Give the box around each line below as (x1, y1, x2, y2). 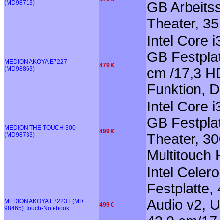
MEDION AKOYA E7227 (4, 58, 67, 65)
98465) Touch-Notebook (4, 204, 69, 212)
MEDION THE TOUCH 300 (4, 124, 76, 131)
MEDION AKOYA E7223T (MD (4, 197, 83, 205)
